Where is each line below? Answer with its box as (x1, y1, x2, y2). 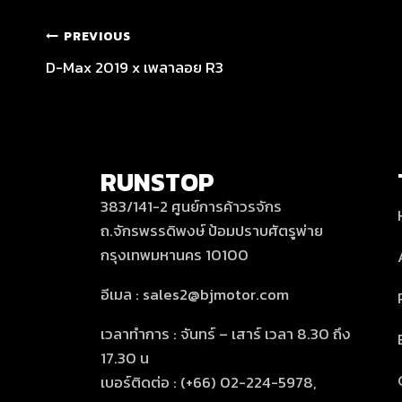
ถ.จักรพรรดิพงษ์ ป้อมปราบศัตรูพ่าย (100, 219, 323, 242)
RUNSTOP (100, 163, 214, 201)
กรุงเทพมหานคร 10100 (100, 243, 249, 267)
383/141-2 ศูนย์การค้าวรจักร (100, 195, 282, 218)
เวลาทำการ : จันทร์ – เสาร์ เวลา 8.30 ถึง (100, 322, 351, 345)
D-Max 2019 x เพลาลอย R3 (46, 55, 223, 79)
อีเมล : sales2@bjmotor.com (100, 283, 289, 306)
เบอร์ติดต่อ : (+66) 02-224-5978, (100, 371, 317, 394)
